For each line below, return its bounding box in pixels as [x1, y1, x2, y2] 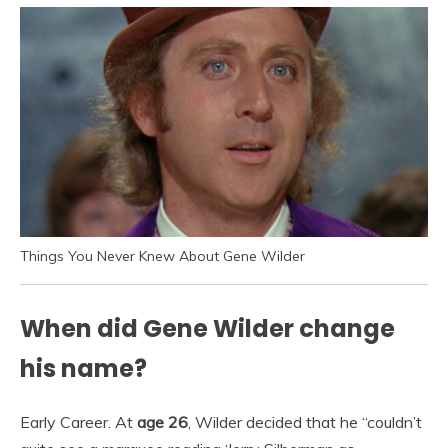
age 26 [137, 411, 188, 432]
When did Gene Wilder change [20, 311, 395, 345]
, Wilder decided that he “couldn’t [188, 411, 422, 432]
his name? [20, 351, 147, 385]
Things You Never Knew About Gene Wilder [20, 246, 305, 265]
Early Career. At [20, 411, 137, 432]
